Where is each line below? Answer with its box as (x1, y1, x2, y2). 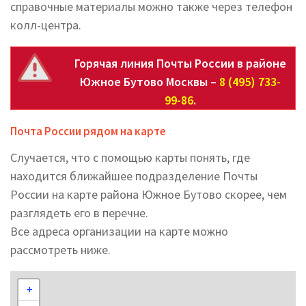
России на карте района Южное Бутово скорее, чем (10, 186, 287, 202)
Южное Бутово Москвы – (80, 74, 219, 89)
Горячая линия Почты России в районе (74, 55, 286, 71)
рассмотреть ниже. (10, 242, 111, 258)
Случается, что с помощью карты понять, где (10, 150, 250, 165)
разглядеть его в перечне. (10, 205, 148, 221)
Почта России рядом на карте (10, 124, 166, 139)
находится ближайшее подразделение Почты (10, 168, 258, 184)
